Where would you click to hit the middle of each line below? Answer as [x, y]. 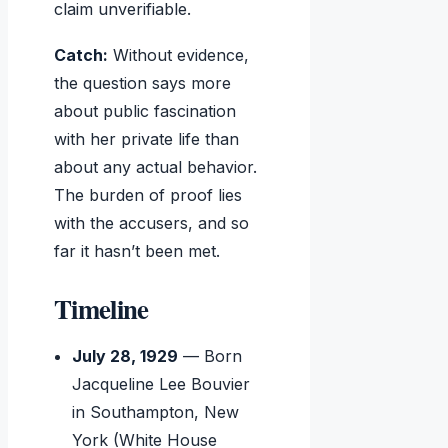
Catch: [81, 55]
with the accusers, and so [151, 223]
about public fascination [145, 111]
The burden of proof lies [148, 195]
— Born [210, 356]
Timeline [101, 309]
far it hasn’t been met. [137, 251]
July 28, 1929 [125, 356]
